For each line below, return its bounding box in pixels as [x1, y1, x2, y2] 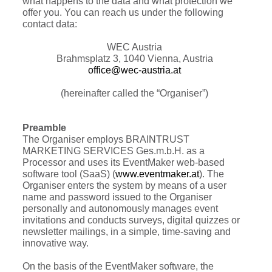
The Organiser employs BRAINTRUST [22, 134, 189, 145]
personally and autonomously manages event [22, 203, 218, 214]
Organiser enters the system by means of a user [22, 180, 226, 191]
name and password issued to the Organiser [22, 192, 212, 203]
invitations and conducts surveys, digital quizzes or [22, 215, 240, 226]
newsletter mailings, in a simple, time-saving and [22, 226, 231, 237]
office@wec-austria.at [88, 65, 181, 76]
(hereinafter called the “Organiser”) [61, 88, 208, 99]
